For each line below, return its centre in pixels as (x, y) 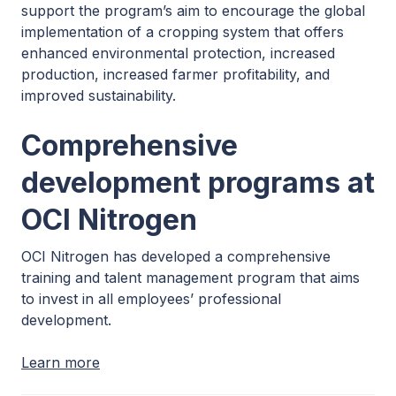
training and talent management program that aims (190, 277)
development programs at (198, 182)
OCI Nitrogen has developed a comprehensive (176, 256)
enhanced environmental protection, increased (178, 53)
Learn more (61, 362)
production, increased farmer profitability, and (175, 74)
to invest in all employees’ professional (151, 298)
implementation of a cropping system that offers (183, 31)
